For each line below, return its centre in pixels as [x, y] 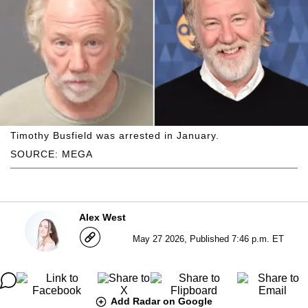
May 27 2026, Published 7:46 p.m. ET [208, 239]
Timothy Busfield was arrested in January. [115, 135]
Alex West [102, 217]
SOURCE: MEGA [52, 154]
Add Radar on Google [162, 301]
